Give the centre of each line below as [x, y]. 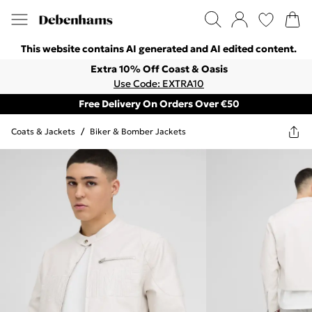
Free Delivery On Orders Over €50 [159, 104]
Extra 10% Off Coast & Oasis [159, 69]
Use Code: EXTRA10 [159, 84]
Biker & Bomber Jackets [138, 131]
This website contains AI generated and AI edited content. [159, 49]
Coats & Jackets [43, 131]
